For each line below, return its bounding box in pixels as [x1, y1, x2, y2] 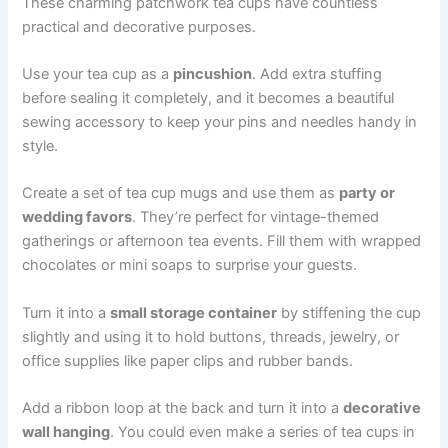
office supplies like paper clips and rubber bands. [22, 351, 354, 370]
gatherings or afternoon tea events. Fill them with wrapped [22, 232, 422, 251]
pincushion [173, 65, 253, 84]
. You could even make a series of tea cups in [110, 423, 416, 442]
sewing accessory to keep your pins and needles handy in [22, 113, 418, 132]
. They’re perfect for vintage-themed [132, 208, 380, 227]
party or [339, 184, 396, 203]
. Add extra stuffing [252, 65, 383, 84]
